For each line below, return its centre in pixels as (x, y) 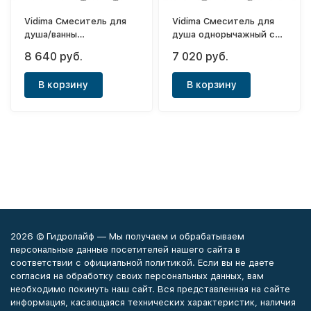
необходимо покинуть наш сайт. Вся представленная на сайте (150, 289)
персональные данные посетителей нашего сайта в (125, 250)
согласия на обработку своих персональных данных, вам (137, 276)
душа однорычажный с (224, 34)
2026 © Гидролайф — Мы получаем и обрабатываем (127, 236)
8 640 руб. (54, 56)
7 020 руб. (201, 56)
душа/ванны (51, 34)
